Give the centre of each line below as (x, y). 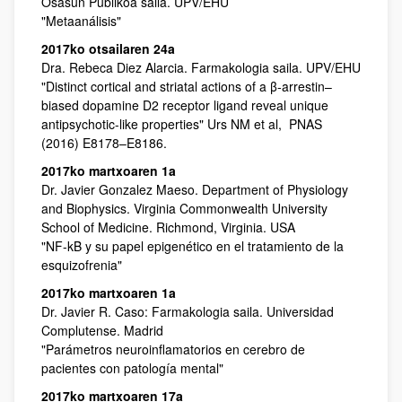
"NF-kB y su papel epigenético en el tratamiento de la (192, 246)
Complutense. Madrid (102, 330)
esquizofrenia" (82, 265)
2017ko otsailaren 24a (108, 48)
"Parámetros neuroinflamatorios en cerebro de (173, 349)
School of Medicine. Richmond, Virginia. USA (168, 227)
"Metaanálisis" (81, 21)
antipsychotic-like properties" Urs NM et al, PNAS (182, 124)
